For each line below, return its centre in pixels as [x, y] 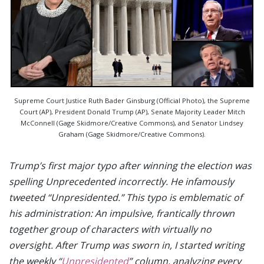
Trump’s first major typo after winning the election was [130, 165]
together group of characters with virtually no [110, 229]
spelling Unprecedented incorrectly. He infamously [121, 181]
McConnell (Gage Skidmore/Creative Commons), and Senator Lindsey [132, 123]
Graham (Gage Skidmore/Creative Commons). [132, 134]
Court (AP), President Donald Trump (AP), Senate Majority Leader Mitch [132, 111]
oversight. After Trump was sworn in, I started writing [127, 245]
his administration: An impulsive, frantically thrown [122, 213]
